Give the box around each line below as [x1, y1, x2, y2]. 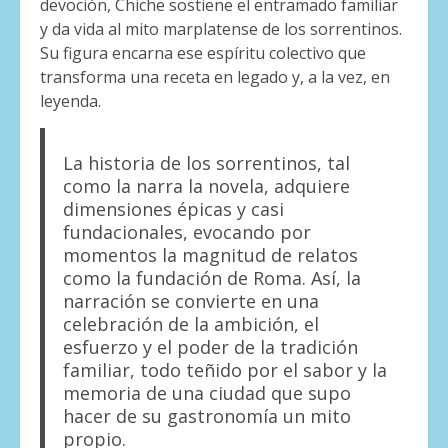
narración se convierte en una [62, 289, 319, 314]
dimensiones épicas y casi [62, 197, 284, 222]
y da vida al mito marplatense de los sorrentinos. [40, 18, 402, 41]
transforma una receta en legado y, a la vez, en [40, 66, 390, 89]
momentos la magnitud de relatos [62, 243, 358, 268]
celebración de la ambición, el [62, 312, 319, 337]
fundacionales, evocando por [62, 220, 311, 245]
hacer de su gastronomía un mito [62, 404, 351, 429]
